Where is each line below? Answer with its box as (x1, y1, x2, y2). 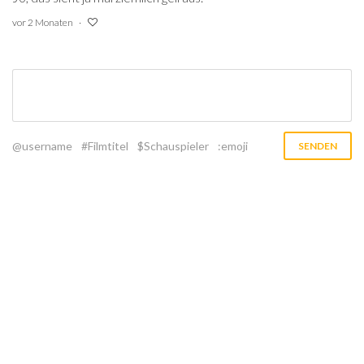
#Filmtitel (81, 138, 128, 153)
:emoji (218, 138, 248, 153)
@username (12, 138, 72, 153)
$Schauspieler (137, 138, 209, 153)
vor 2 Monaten (12, 15, 73, 28)
